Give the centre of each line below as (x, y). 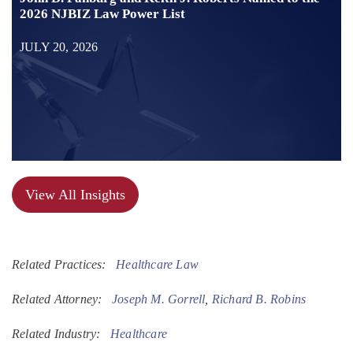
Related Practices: (64, 265)
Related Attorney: (62, 299)
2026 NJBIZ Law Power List (102, 14)
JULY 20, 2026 (59, 47)
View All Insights (75, 195)
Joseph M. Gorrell (159, 299)
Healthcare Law (158, 265)
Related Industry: (61, 334)
